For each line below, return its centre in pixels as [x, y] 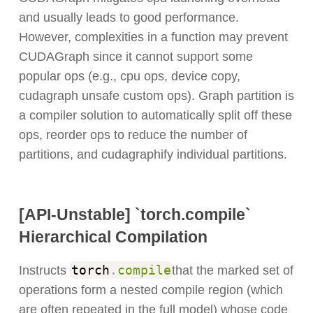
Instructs [44, 271]
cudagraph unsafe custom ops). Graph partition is [156, 96]
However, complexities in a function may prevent [153, 37]
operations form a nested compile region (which [151, 290]
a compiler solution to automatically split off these [155, 116]
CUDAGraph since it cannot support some [136, 57]
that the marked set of [233, 271]
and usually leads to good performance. [129, 18]
